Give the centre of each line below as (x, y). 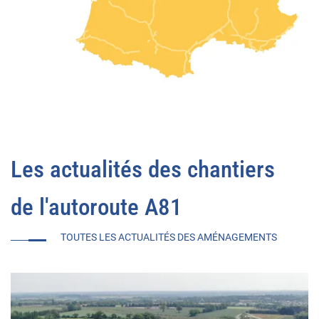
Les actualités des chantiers (143, 169)
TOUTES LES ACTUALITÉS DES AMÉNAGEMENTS (169, 237)
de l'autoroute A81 (96, 206)
